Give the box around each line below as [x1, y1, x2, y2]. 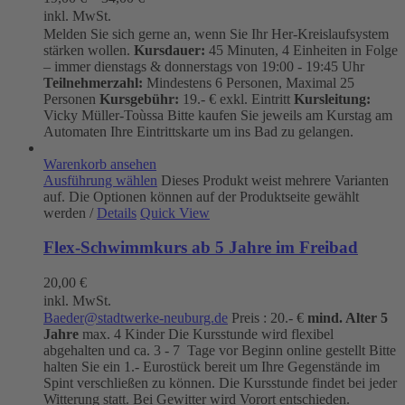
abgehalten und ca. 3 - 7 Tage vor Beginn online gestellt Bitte [43, 343, 396, 359]
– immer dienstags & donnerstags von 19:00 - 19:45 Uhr [43, 58, 364, 74]
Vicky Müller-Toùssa [43, 107, 164, 123]
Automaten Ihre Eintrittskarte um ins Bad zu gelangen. [43, 123, 353, 139]
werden [43, 204, 89, 221]
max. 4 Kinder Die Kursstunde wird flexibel [79, 326, 334, 343]
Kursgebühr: [99, 90, 179, 107]
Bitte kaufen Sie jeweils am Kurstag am [164, 107, 392, 123]
